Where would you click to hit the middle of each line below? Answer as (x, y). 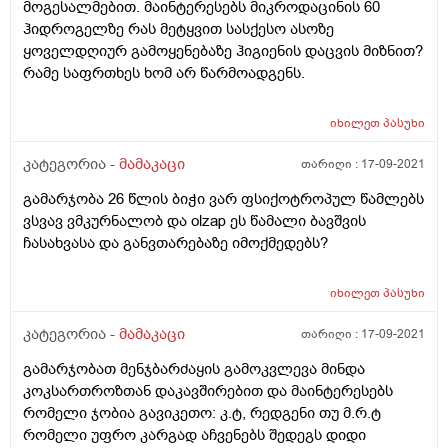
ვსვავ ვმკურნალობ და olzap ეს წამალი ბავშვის (194, 221)
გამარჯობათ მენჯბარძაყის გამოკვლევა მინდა (194, 369)
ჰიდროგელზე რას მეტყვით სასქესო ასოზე (178, 29)
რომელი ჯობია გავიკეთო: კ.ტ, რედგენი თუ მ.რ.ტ (202, 413)
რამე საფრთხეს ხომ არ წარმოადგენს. (164, 73)
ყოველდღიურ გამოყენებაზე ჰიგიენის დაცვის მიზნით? (223, 51)
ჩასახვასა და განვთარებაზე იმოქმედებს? (175, 243)
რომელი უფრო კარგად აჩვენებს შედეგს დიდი (194, 435)
